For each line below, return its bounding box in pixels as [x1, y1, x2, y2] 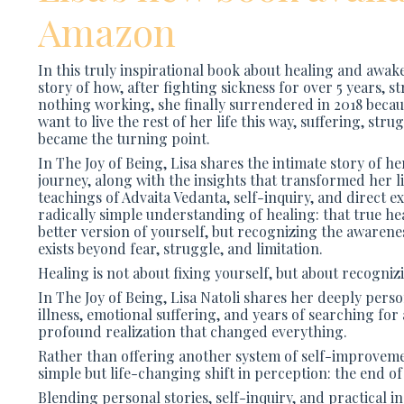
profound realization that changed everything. [38, 322, 347, 342]
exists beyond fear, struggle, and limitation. [38, 239, 323, 259]
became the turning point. [38, 129, 210, 149]
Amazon [38, 6, 185, 58]
